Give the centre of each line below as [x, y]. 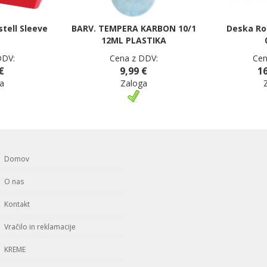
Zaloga [133, 83]
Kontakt [17, 204]
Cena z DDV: [133, 58]
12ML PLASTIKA [133, 40]
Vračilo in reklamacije [40, 227]
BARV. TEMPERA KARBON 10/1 [133, 28]
